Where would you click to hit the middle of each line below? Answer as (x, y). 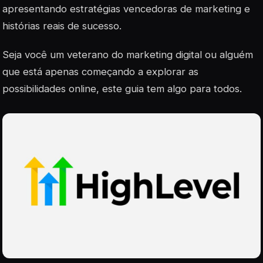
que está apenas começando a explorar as (100, 71)
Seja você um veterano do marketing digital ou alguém (128, 54)
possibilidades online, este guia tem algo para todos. (122, 88)
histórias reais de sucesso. (62, 26)
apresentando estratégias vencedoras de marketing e (126, 9)
